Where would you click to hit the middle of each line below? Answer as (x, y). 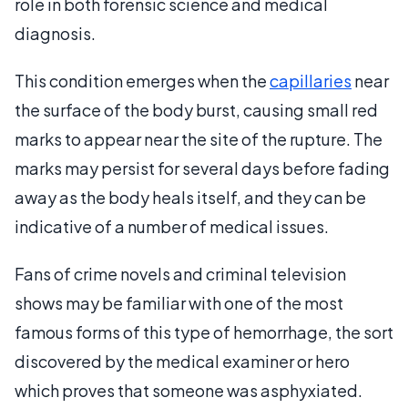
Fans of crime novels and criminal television (180, 274)
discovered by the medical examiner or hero (182, 361)
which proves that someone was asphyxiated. (189, 390)
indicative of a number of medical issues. (172, 226)
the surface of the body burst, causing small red (196, 110)
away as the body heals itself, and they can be (190, 197)
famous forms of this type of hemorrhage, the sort (204, 332)
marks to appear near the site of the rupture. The (199, 139)
